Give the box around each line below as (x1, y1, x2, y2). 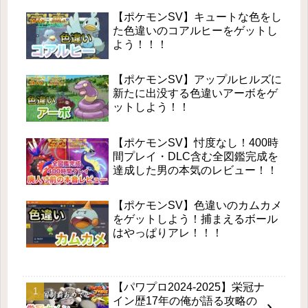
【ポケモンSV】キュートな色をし (113, 10, 282, 23)
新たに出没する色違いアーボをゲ (113, 87, 278, 100)
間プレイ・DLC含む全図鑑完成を (113, 150, 278, 162)
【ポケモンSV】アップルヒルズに (113, 74, 282, 86)
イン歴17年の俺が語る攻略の (113, 294, 257, 307)
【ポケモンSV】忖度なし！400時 (113, 136, 278, 148)
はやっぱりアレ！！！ (113, 226, 223, 239)
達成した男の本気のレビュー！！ (113, 164, 278, 176)
